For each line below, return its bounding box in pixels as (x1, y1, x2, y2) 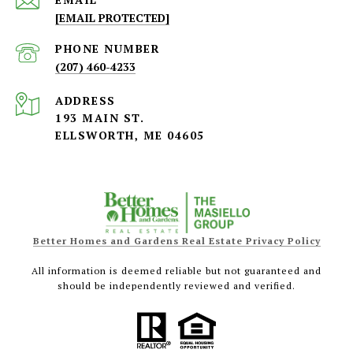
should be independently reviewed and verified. (58, 279, 295, 292)
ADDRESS (55, 92, 116, 108)
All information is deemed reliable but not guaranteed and (32, 264, 321, 277)
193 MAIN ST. (55, 110, 144, 125)
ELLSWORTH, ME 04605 (55, 127, 205, 143)
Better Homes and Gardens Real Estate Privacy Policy (32, 234, 321, 247)
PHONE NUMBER (55, 40, 160, 56)
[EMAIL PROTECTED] (55, 9, 169, 25)
